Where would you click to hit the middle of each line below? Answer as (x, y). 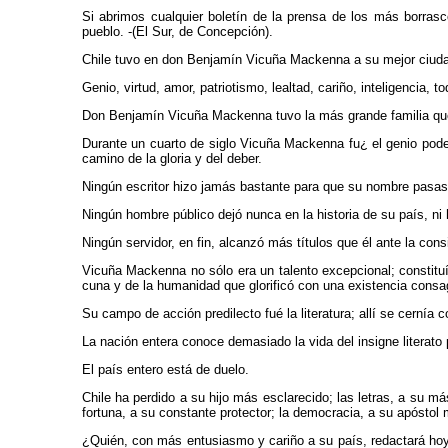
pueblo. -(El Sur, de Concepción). (177, 31)
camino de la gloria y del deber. (172, 158)
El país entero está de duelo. (165, 369)
